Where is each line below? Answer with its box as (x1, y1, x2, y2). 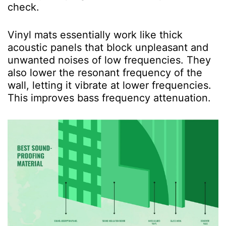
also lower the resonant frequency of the (8, 66, 202, 79)
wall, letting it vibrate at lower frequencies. (8, 79, 211, 91)
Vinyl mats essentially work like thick (8, 28, 183, 41)
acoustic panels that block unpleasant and (8, 41, 208, 53)
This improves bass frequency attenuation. (8, 91, 211, 104)
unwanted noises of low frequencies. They (8, 53, 211, 66)
